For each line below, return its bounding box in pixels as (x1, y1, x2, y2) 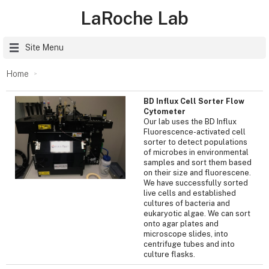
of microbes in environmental (144, 147, 249, 157)
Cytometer (144, 106, 186, 116)
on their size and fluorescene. (144, 168, 251, 177)
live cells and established (144, 188, 236, 198)
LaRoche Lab (80, 7, 189, 29)
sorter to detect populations (144, 137, 247, 147)
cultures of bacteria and (144, 198, 230, 208)
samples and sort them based (144, 157, 252, 167)
